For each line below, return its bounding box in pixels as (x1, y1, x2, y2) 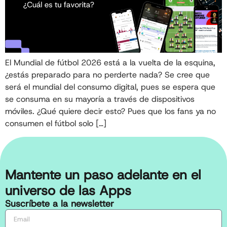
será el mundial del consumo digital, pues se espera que (5, 82, 215, 93)
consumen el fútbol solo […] (5, 118, 106, 129)
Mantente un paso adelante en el (5, 166, 201, 184)
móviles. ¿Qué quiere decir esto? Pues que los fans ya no (5, 106, 216, 117)
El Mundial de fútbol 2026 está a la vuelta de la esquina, (5, 57, 215, 68)
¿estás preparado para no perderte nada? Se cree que (5, 69, 210, 81)
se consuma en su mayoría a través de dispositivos (5, 94, 195, 105)
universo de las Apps (5, 182, 131, 200)
